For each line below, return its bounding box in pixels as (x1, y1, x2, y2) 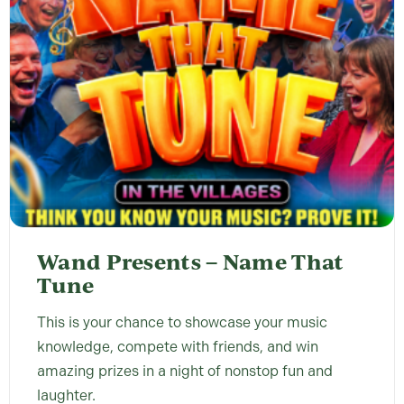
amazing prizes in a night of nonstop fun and (37, 362, 333, 380)
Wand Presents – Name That (37, 246, 344, 276)
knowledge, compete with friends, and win (37, 337, 318, 355)
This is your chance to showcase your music (37, 313, 327, 331)
